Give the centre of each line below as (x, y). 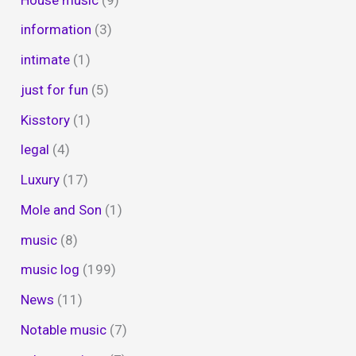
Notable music (64, 329)
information (56, 30)
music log (50, 270)
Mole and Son (62, 209)
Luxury (41, 180)
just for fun (55, 89)
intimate (46, 60)
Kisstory (46, 120)
